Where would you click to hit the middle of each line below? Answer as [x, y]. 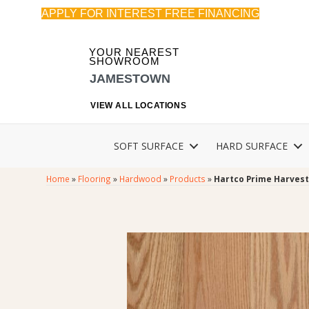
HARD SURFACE [252, 146]
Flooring [95, 179]
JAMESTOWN [130, 78]
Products [188, 179]
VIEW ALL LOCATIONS [139, 106]
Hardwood [141, 179]
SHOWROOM [125, 61]
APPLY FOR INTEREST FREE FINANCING [150, 13]
